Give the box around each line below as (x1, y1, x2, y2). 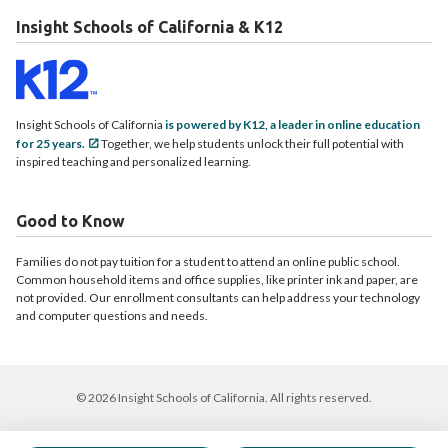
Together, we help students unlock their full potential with (99, 136, 404, 151)
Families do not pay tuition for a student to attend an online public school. (16, 254, 400, 269)
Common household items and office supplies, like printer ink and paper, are (16, 272, 418, 287)
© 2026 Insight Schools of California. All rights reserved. (76, 390, 372, 405)
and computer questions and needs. (16, 308, 208, 323)
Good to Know (16, 212, 125, 230)
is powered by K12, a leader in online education (165, 117, 420, 132)
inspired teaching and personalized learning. (16, 154, 251, 169)
